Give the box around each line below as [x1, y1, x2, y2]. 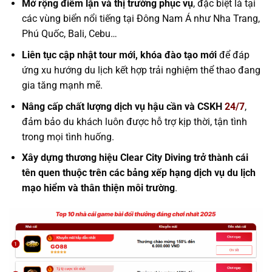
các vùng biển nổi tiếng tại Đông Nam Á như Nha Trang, [21, 13, 260, 25]
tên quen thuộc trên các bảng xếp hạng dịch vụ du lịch [21, 167, 256, 179]
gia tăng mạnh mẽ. [21, 79, 103, 91]
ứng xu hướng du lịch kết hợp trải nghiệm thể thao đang [21, 64, 260, 76]
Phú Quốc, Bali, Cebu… [21, 28, 117, 40]
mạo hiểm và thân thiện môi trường [21, 182, 175, 194]
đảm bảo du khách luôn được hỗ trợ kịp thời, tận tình [21, 115, 247, 127]
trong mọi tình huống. [21, 131, 114, 143]
